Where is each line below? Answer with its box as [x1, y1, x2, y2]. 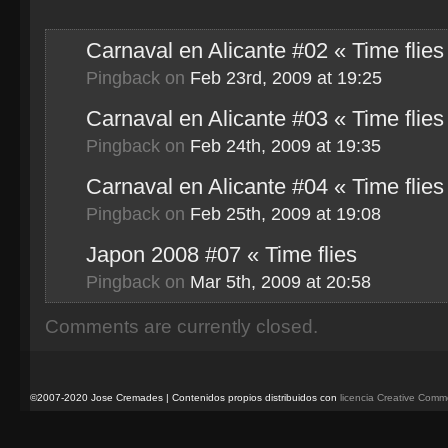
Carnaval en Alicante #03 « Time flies [86, 106, 444, 131]
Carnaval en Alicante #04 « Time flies [86, 174, 444, 199]
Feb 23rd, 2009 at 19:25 [190, 68, 382, 88]
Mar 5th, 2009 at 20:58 [190, 272, 371, 292]
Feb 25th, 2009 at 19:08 [190, 204, 381, 224]
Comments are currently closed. [45, 316, 318, 337]
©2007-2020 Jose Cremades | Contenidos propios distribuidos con [30, 392, 340, 403]
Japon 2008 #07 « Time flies [86, 242, 357, 267]
